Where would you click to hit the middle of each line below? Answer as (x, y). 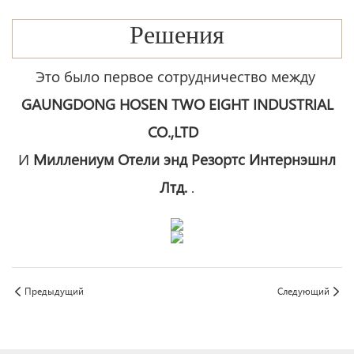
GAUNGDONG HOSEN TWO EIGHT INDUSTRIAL (177, 104)
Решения (177, 39)
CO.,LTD (175, 131)
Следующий (303, 291)
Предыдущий (54, 291)
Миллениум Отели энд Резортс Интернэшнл (185, 159)
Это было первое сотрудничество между (177, 76)
